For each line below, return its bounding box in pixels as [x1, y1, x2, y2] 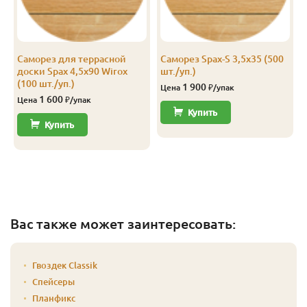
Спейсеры [32, 276, 75, 286]
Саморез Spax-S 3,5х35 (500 [160, 53, 284, 64]
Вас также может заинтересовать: [10, 215, 236, 232]
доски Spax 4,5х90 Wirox [17, 65, 127, 77]
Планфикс [32, 293, 75, 303]
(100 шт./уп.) [17, 77, 75, 89]
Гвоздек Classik [32, 260, 97, 270]
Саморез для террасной [17, 53, 126, 64]
